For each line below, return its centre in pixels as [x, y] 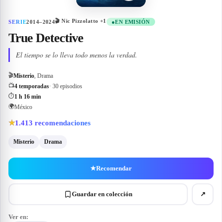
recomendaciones [63, 123]
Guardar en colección [102, 194]
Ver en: [18, 217]
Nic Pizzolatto [80, 21]
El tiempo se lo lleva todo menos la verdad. [77, 55]
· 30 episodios [66, 86]
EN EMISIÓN [133, 22]
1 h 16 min [28, 97]
